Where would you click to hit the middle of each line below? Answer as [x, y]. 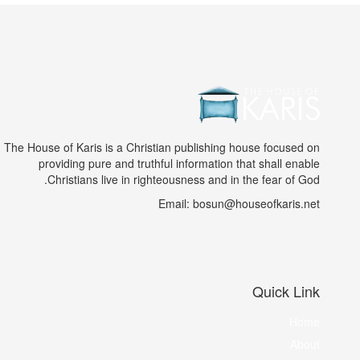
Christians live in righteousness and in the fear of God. [184, 180]
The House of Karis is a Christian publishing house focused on [162, 147]
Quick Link [286, 291]
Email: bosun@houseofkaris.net [239, 204]
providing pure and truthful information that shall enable [179, 164]
